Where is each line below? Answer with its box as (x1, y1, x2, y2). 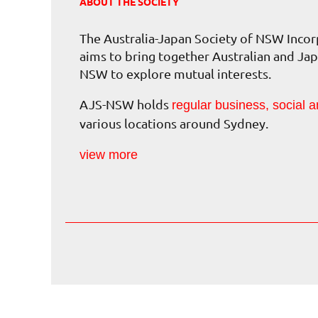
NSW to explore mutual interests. (79, 65, 271, 81)
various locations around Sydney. (79, 115, 268, 131)
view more (79, 147, 138, 162)
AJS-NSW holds (79, 96, 172, 111)
